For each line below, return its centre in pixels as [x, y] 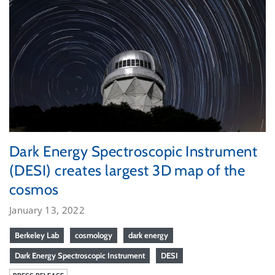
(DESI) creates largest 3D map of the [127, 170]
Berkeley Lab [37, 235]
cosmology [94, 235]
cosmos [34, 189]
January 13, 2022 [47, 210]
